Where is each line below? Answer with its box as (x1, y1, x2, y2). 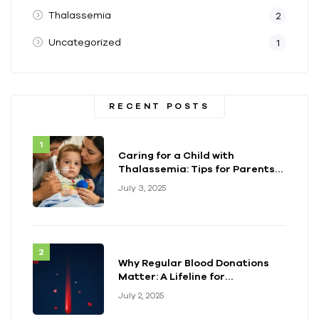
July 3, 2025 (118, 183, 166, 193)
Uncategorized (48, 36, 121, 48)
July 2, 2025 (118, 291, 164, 300)
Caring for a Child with (118, 149, 234, 161)
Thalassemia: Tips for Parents (118, 162, 275, 174)
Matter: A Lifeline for (118, 270, 225, 282)
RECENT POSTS (109, 100, 210, 111)
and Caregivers (118, 176, 199, 188)
